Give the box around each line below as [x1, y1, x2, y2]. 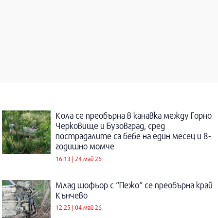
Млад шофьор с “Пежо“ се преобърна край [55, 180, 213, 190]
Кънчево [55, 190, 88, 200]
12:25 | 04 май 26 [55, 203, 102, 212]
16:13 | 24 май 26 [55, 154, 102, 163]
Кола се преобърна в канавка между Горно [55, 110, 212, 121]
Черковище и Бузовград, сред [55, 121, 165, 131]
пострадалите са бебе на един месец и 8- [55, 131, 211, 141]
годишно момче [55, 141, 114, 151]
